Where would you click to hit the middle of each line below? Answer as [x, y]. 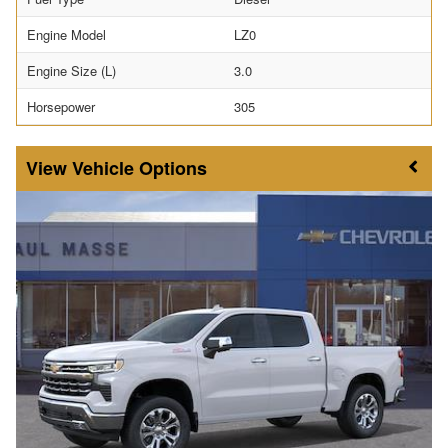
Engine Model [66, 35]
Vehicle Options [139, 168]
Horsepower [61, 107]
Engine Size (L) [71, 71]
